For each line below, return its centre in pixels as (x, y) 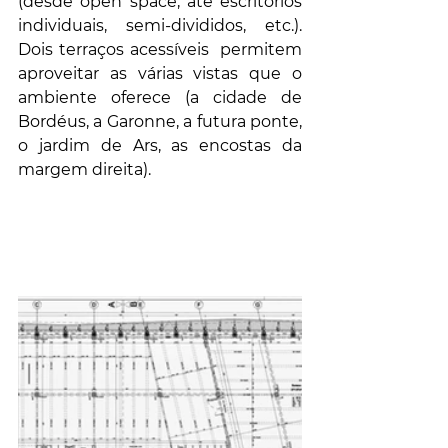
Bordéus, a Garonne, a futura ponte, (160, 121)
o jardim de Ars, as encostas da (160, 145)
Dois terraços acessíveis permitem (160, 49)
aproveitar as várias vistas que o (160, 73)
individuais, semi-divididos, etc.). (160, 25)
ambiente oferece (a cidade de (160, 97)
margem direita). (84, 169)
